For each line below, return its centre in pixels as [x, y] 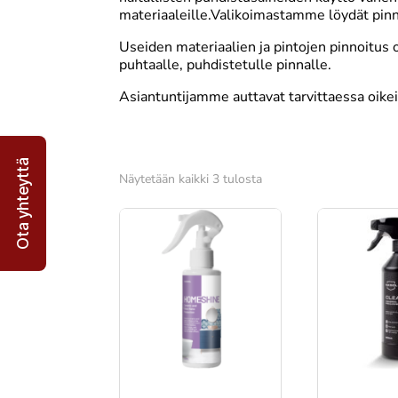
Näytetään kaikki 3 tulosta [191, 179]
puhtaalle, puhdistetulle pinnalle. [226, 65]
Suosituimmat [300, 178]
